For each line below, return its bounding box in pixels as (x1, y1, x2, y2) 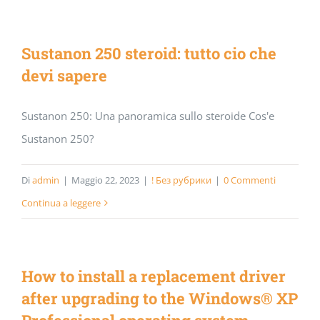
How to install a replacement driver (21, 266, 286, 286)
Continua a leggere (21, 196, 101, 209)
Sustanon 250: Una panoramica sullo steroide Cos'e (21, 109, 274, 123)
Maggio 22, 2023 (71, 174, 139, 186)
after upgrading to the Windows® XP (21, 288, 298, 309)
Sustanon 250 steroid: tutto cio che (21, 43, 276, 64)
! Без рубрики (151, 174, 211, 186)
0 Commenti (224, 174, 276, 186)
